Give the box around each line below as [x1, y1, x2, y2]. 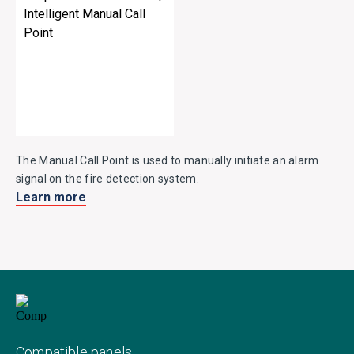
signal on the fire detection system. [16, 172, 199, 185]
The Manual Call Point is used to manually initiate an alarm [16, 154, 319, 167]
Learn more [16, 190, 86, 205]
